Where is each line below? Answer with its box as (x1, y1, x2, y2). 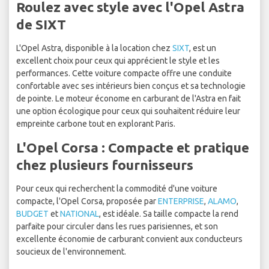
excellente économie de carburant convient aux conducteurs (16, 234, 243, 244)
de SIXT (16, 17, 66, 32)
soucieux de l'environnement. (16, 247, 126, 257)
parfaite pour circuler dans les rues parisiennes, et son (16, 222, 218, 232)
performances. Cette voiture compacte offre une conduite (16, 68, 232, 79)
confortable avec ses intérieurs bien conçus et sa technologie (16, 81, 246, 91)
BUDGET (16, 209, 49, 219)
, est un (189, 43, 216, 53)
